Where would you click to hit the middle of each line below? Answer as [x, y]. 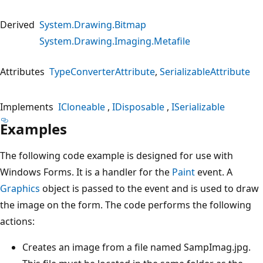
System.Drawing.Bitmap [93, 24]
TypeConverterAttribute [102, 71]
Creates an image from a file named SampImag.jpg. [136, 247]
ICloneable [82, 107]
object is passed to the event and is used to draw [149, 188]
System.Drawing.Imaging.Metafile [115, 41]
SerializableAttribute [205, 71]
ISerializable [198, 107]
